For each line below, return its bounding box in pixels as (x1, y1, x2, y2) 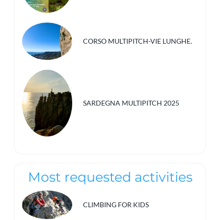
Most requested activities (27, 169, 192, 186)
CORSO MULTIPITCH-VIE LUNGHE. (83, 37, 192, 46)
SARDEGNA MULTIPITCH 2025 (83, 99, 180, 108)
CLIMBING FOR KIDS (83, 200, 149, 209)
